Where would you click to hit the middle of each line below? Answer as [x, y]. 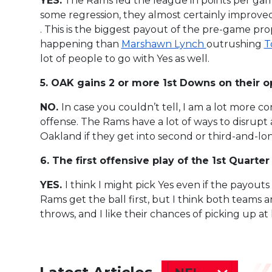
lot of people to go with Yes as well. [124, 58]
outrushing [235, 44]
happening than [80, 44]
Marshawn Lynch [164, 44]
